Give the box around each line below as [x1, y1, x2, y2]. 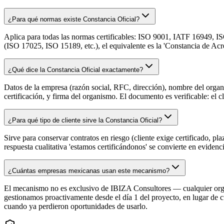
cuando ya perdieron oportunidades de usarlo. [4, 201, 147, 210]
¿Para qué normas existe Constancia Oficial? [8, 15, 139, 23]
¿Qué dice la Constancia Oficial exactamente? [8, 65, 143, 73]
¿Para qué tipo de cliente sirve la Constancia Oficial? [8, 116, 162, 124]
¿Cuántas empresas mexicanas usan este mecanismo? [8, 166, 169, 174]
